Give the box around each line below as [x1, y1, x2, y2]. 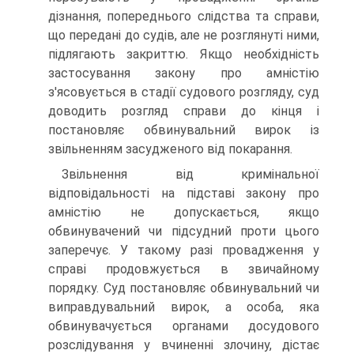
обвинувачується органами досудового [48, 318, 319, 333]
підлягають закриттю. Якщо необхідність [48, 47, 319, 62]
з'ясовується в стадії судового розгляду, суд [48, 85, 319, 100]
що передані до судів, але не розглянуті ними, [48, 28, 319, 43]
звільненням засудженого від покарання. [48, 141, 292, 156]
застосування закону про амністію [48, 66, 319, 81]
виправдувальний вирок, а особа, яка [48, 299, 319, 314]
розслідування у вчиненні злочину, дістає [48, 337, 319, 352]
